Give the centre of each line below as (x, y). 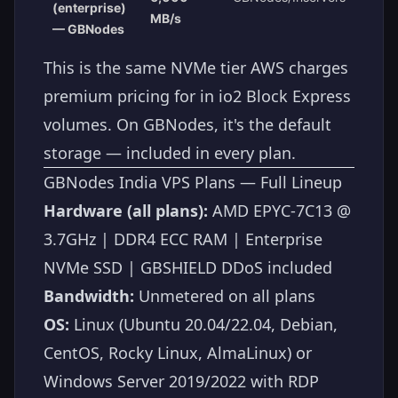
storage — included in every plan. (170, 153)
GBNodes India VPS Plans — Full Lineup (193, 183)
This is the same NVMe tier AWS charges (196, 68)
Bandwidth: (89, 296)
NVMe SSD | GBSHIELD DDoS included (188, 268)
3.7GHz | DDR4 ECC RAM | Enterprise (183, 239)
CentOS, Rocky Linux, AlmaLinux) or (178, 353)
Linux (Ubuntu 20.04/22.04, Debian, (203, 325)
